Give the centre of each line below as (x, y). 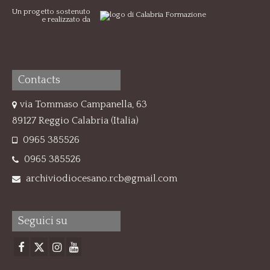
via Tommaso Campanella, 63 (83, 104)
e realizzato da (66, 19)
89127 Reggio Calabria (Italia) (75, 121)
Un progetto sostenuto (51, 11)
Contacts (39, 80)
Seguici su (43, 221)
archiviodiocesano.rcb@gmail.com (100, 178)
